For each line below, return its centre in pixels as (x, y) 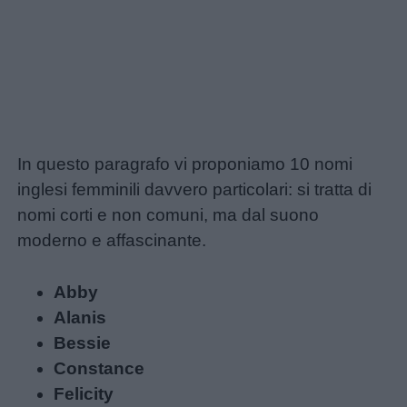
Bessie (83, 343)
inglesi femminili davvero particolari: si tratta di (195, 190)
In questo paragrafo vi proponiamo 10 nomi (185, 164)
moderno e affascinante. (112, 241)
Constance (99, 369)
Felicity (84, 394)
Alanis (80, 318)
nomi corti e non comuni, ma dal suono (169, 215)
